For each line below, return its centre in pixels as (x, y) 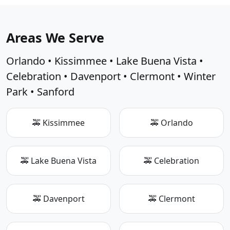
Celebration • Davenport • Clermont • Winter (111, 76)
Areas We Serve (55, 37)
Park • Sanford (40, 91)
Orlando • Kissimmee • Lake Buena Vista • (105, 61)
